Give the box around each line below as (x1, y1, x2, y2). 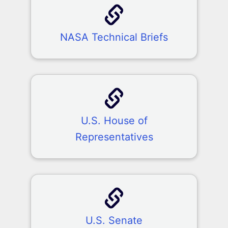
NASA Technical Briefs (60, 31, 168, 43)
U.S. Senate (85, 214, 142, 226)
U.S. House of (80, 115, 148, 127)
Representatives (75, 131, 153, 143)
